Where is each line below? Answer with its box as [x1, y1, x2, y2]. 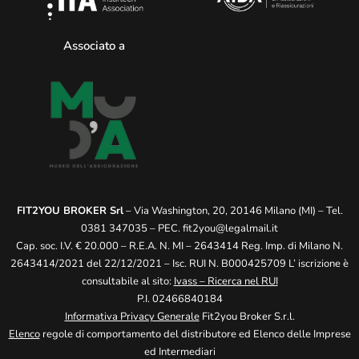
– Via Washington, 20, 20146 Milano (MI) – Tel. [123, 204, 343, 219]
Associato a [63, 37, 125, 54]
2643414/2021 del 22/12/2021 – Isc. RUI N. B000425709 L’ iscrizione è [10, 256, 349, 272]
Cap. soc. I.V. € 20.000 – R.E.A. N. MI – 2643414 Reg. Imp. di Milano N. [16, 239, 343, 254]
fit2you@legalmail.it [183, 221, 278, 236]
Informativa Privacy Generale [64, 309, 200, 325]
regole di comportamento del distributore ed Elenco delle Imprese [39, 327, 351, 342]
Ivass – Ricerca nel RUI [173, 274, 278, 289]
